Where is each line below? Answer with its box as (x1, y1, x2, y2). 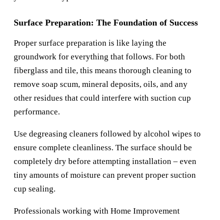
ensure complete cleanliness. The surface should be (14, 143, 192, 153)
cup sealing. (14, 184, 55, 194)
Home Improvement (110, 206, 180, 216)
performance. (14, 107, 60, 117)
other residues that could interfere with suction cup (14, 93, 191, 103)
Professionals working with (14, 206, 110, 216)
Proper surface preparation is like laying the (14, 38, 166, 48)
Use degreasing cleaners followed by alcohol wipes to (14, 129, 201, 139)
